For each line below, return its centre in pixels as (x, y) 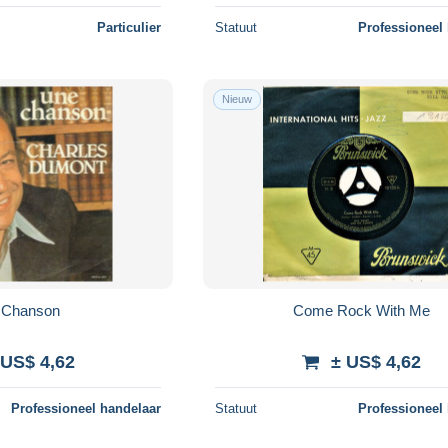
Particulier (129, 27)
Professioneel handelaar (86, 408)
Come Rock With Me (361, 310)
